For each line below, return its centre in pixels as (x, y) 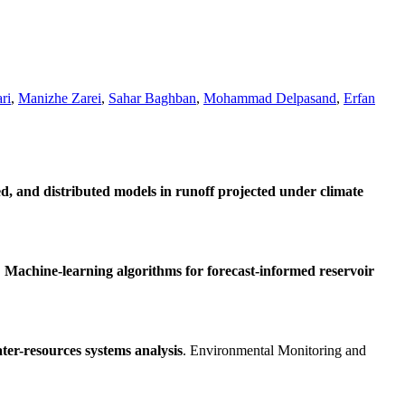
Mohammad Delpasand (270, 99)
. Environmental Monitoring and (274, 351)
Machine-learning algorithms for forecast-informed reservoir (189, 271)
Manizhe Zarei (60, 99)
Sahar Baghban (152, 99)
